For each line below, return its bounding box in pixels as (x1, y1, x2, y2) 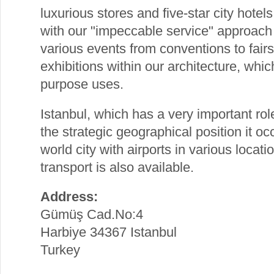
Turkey (40, 242, 84, 258)
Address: (40, 189, 98, 205)
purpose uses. (40, 76, 124, 92)
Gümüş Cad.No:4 (40, 207, 143, 223)
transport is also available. (40, 159, 194, 175)
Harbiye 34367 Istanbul (40, 224, 177, 240)
